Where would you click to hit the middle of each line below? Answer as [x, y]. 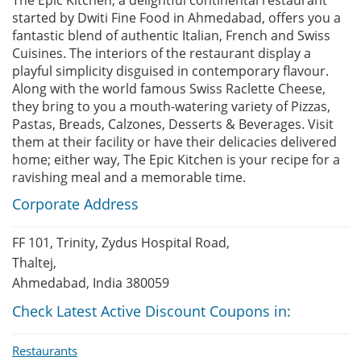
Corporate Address [75, 204]
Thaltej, [34, 263]
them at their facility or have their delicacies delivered [174, 142]
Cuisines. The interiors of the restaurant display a [162, 53]
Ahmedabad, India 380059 [91, 283]
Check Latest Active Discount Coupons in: [151, 311]
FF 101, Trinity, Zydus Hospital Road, [121, 243]
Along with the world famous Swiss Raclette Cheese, [169, 89]
